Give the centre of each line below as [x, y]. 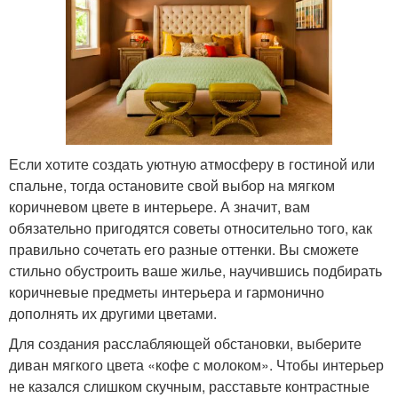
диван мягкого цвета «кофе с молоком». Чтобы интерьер [196, 365]
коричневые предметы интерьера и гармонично [167, 292]
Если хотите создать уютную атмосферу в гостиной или [192, 164]
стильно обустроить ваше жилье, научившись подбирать [195, 271]
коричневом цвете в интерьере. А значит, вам [159, 207]
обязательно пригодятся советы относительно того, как [191, 228]
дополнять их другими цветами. [113, 314]
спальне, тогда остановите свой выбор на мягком [172, 186]
